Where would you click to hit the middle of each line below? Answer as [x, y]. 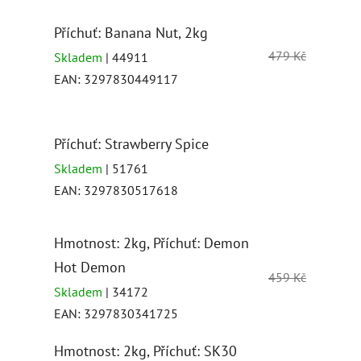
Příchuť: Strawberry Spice [131, 143]
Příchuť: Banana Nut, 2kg [131, 33]
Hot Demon [90, 267]
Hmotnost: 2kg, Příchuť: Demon [151, 243]
